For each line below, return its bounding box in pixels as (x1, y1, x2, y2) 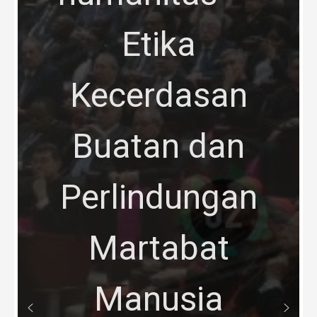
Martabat (88, 227, 229, 268)
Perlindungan (59, 176, 258, 217)
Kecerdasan (69, 74, 248, 115)
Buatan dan (72, 125, 245, 166)
